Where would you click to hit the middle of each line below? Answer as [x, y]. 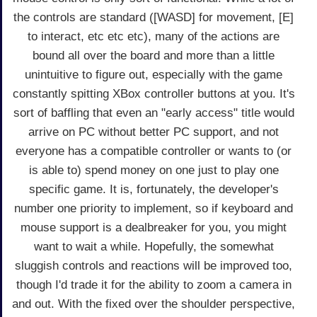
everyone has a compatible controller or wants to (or [154, 151]
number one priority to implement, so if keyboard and [154, 208]
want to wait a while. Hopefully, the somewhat [154, 246]
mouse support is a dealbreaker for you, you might [154, 227]
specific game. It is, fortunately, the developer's [154, 189]
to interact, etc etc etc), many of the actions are [154, 36]
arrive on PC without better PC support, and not [154, 132]
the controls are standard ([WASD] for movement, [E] [154, 17]
